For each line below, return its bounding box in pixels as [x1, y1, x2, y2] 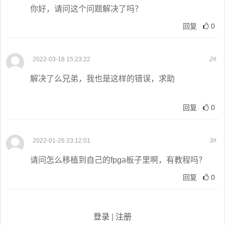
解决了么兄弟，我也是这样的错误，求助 [30, 74, 175, 83]
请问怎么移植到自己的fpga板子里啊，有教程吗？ [30, 155, 206, 164]
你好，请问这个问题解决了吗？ [30, 4, 143, 13]
